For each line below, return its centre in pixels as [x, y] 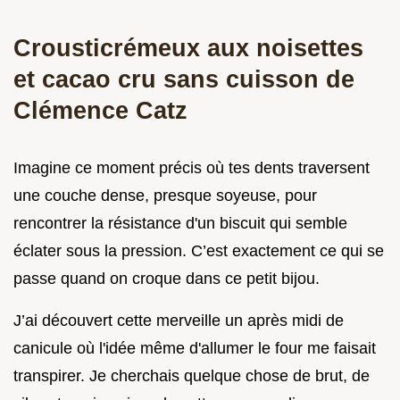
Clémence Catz [100, 110]
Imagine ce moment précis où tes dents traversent [192, 167]
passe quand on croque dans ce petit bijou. [167, 278]
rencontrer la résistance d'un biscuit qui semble [180, 223]
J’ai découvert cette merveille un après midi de [179, 320]
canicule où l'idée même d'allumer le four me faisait [195, 348]
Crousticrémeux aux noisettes [188, 47]
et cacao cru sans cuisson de [184, 79]
